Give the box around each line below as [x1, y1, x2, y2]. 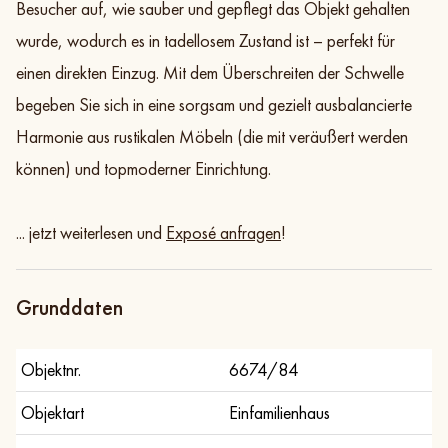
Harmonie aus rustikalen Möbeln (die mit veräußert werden [16, 125, 408, 149]
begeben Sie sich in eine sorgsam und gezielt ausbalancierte [16, 93, 412, 117]
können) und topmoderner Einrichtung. [16, 157, 271, 181]
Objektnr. [21, 358, 81, 382]
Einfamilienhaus [229, 401, 330, 425]
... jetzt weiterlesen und [16, 221, 166, 245]
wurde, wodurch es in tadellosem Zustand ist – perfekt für [16, 29, 395, 53]
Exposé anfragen [166, 221, 281, 245]
